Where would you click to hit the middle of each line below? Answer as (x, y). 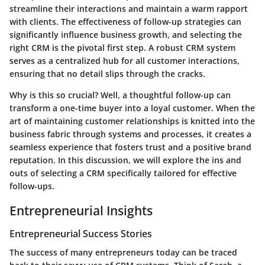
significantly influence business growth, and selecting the (126, 34)
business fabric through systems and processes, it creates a (130, 134)
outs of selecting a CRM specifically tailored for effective (123, 173)
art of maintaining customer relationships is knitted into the (132, 121)
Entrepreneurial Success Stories (81, 234)
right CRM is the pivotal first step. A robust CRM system (122, 47)
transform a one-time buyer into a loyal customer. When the (132, 108)
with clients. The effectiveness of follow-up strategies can (125, 21)
